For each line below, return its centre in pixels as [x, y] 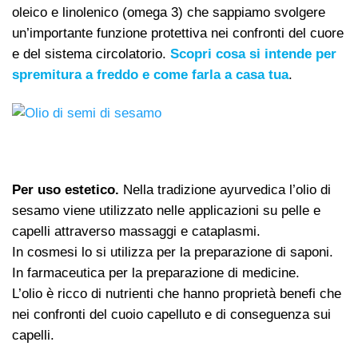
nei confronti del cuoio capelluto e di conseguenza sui [171, 314]
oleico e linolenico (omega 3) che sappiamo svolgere [169, 12]
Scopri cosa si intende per [253, 54]
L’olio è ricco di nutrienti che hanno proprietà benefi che [177, 293]
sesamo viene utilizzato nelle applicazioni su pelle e [166, 210]
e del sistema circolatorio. [91, 54]
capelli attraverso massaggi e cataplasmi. [136, 231]
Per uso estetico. [68, 189]
